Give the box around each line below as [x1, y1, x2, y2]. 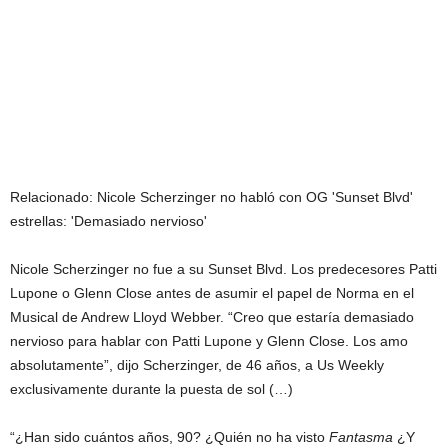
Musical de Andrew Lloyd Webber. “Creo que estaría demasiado [10, 308, 414, 325]
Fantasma [329, 428, 393, 445]
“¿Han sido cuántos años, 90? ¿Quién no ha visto [10, 428, 329, 445]
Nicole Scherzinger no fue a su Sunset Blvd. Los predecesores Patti [10, 260, 437, 277]
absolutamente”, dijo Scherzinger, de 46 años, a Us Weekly [10, 356, 384, 373]
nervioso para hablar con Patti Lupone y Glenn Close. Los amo [10, 332, 408, 349]
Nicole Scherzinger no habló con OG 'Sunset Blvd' [97, 188, 413, 205]
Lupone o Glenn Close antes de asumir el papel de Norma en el [10, 284, 414, 301]
